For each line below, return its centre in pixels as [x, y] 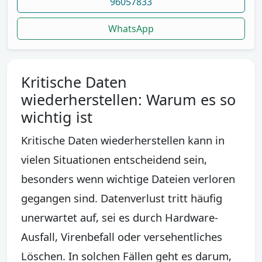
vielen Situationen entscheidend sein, [114, 159]
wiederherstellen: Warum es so [128, 99]
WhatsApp [131, 28]
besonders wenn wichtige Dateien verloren [128, 178]
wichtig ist [57, 117]
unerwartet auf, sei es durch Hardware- [120, 217]
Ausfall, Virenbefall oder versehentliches [122, 236]
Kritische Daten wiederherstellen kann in [123, 140]
